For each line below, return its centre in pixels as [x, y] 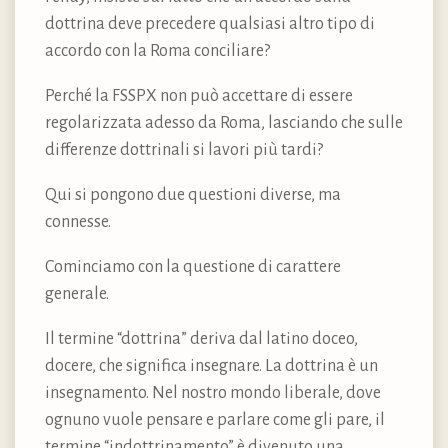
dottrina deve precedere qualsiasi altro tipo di [210, 24]
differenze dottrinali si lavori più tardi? [184, 150]
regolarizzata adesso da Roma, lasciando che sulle [224, 123]
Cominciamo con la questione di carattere [193, 267]
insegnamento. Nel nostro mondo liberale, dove [213, 393]
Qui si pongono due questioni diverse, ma [193, 195]
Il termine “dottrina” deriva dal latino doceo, [201, 339]
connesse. [78, 222]
